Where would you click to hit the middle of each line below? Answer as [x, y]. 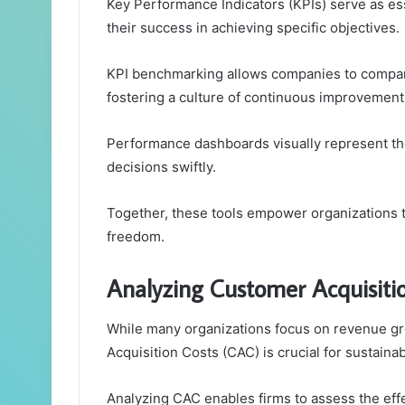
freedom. [136, 237]
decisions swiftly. [161, 167]
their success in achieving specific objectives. [253, 28]
